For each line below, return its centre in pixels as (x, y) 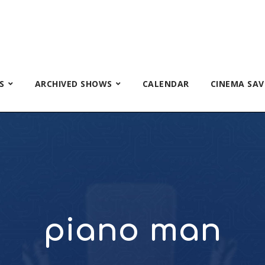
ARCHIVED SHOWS (73, 84)
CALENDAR (166, 84)
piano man (132, 231)
